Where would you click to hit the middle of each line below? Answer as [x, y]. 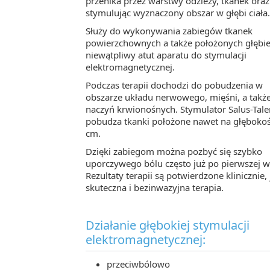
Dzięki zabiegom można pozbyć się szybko [174, 151]
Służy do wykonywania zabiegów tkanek [169, 30]
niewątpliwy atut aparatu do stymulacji [166, 55]
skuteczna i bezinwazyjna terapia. [155, 187]
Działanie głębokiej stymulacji [168, 225]
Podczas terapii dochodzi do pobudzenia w [174, 85]
